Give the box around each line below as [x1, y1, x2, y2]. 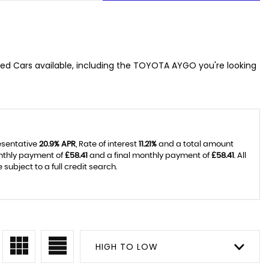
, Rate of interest [76, 141, 139, 148]
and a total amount [157, 141, 234, 148]
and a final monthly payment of [88, 152, 211, 160]
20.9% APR [39, 141, 76, 148]
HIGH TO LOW [95, 241, 158, 253]
